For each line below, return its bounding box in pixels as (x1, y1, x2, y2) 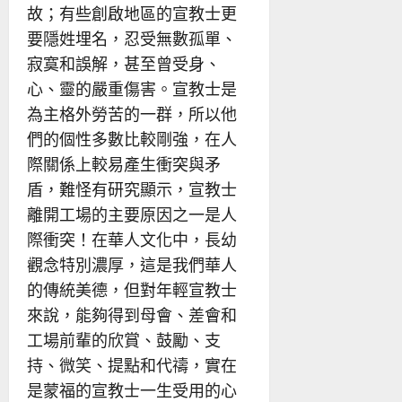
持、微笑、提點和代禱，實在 (27, 354, 237, 376)
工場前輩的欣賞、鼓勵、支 (27, 329, 221, 351)
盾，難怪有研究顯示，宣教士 (27, 179, 237, 200)
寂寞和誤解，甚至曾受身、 (27, 53, 221, 74)
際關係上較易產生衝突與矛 (27, 153, 221, 175)
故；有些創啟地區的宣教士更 (27, 3, 237, 24)
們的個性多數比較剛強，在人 (27, 128, 237, 150)
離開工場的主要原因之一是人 (27, 204, 237, 225)
